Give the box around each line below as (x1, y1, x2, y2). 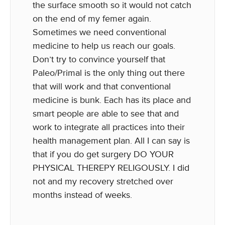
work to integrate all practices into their (33, 122, 185, 133)
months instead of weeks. (33, 189, 132, 200)
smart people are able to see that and (33, 108, 179, 119)
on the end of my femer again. (33, 13, 151, 24)
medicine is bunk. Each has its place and (33, 94, 191, 105)
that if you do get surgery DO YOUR (33, 149, 174, 160)
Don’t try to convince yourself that (33, 54, 165, 65)
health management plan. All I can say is (33, 135, 190, 146)
